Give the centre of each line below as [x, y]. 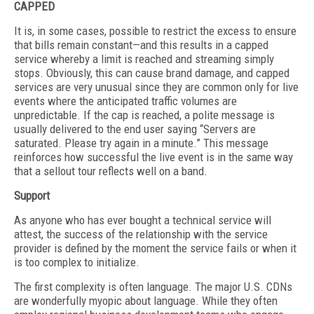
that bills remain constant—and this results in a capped [141, 45]
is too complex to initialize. [77, 262]
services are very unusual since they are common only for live [156, 87]
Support [32, 196]
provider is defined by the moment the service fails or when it [155, 248]
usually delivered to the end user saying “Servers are [135, 129]
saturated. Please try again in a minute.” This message [141, 143]
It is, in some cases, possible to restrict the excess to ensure [155, 31]
